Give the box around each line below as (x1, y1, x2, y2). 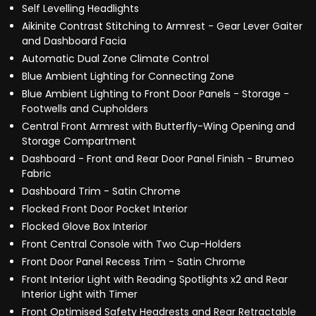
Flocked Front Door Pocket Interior (22, 202, 188, 217)
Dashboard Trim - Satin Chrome (22, 184, 181, 199)
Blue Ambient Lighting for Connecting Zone (22, 69, 234, 84)
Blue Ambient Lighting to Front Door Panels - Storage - (22, 87, 289, 102)
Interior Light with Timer (22, 287, 138, 302)
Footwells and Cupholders (22, 102, 148, 116)
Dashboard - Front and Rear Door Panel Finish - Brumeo (22, 152, 294, 166)
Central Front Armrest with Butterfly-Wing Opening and (22, 119, 295, 134)
